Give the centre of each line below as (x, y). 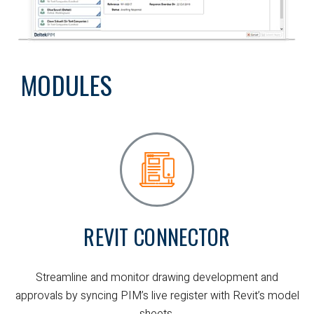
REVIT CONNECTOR (157, 237)
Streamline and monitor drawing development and (157, 278)
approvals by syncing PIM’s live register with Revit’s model (157, 296)
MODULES (67, 85)
